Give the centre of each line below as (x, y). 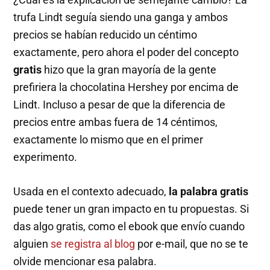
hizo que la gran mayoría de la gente (129, 70)
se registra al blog (93, 244)
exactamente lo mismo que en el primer (108, 140)
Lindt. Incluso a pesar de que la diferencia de (120, 105)
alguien (32, 244)
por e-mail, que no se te (192, 244)
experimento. (46, 157)
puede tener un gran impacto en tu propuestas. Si (131, 209)
